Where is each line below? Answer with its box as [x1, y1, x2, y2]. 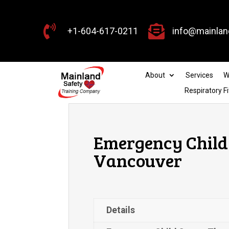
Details [106, 205, 135, 216]
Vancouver [94, 147, 182, 172]
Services [185, 71, 213, 79]
